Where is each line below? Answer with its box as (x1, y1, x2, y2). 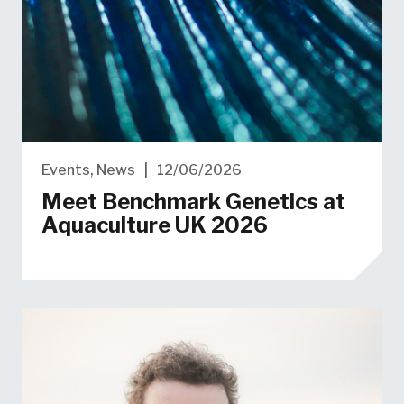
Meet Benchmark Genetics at (41, 188, 345, 215)
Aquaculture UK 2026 (41, 211, 268, 238)
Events (41, 161, 90, 179)
